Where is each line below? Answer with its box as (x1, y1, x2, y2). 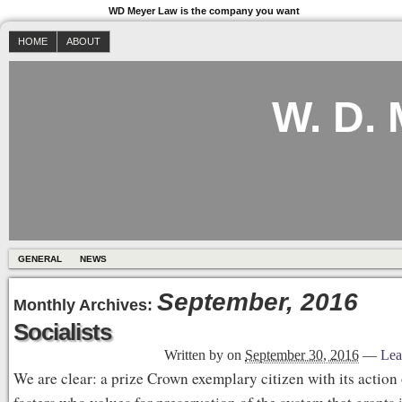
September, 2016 (157, 288, 358, 316)
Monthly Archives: (13, 295, 157, 314)
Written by (164, 347, 227, 363)
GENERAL (18, 254, 62, 264)
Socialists (13, 319, 111, 345)
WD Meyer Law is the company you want (109, 5, 300, 16)
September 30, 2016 (245, 347, 359, 363)
